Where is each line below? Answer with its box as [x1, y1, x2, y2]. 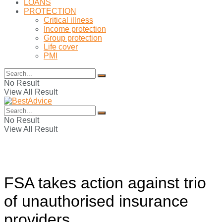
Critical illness [44, 16, 93, 24]
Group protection [44, 34, 102, 42]
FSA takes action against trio [4, 174, 206, 192]
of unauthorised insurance [4, 192, 188, 211]
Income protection [44, 25, 106, 33]
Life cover [44, 43, 78, 51]
